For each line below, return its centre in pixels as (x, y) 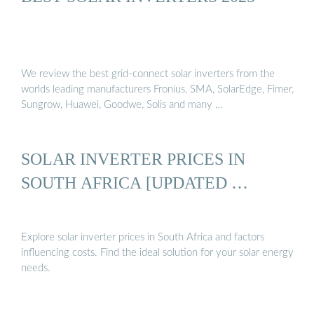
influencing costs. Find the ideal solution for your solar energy (157, 252)
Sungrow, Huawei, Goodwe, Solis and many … (122, 105)
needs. (36, 268)
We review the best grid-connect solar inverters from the (148, 74)
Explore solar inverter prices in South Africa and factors (143, 237)
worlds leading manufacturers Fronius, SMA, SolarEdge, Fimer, (157, 90)
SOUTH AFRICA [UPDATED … (135, 183)
